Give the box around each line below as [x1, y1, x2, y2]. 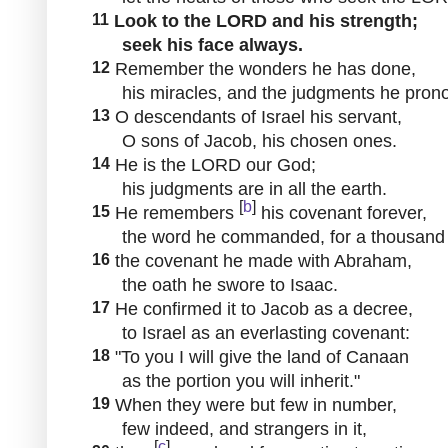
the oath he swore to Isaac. [87, 274, 338, 295]
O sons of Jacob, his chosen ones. [87, 130, 397, 151]
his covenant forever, [256, 202, 427, 223]
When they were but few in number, [110, 394, 397, 415]
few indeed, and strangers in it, [87, 418, 367, 439]
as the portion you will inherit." [87, 370, 360, 391]
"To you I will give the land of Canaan [110, 346, 409, 367]
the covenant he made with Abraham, [110, 250, 412, 271]
